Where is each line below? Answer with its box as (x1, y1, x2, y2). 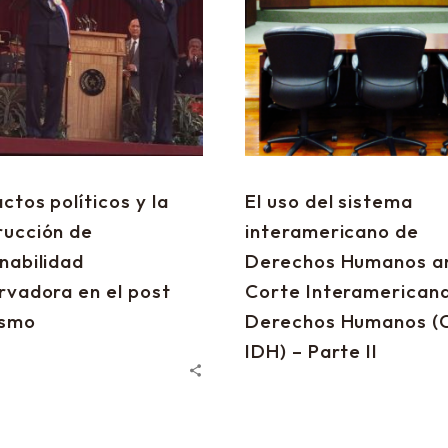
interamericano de (245, 219, 420, 243)
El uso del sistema (245, 189, 414, 213)
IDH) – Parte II (245, 339, 379, 363)
